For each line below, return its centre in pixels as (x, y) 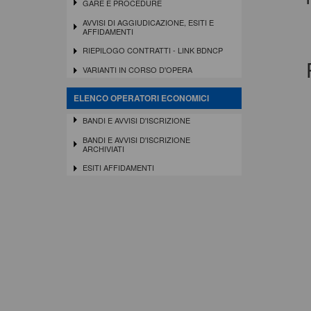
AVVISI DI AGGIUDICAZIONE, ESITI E (148, 22)
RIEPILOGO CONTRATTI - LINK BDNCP (152, 50)
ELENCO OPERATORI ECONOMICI (141, 98)
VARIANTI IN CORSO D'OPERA (137, 70)
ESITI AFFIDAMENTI (118, 168)
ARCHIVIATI (103, 148)
